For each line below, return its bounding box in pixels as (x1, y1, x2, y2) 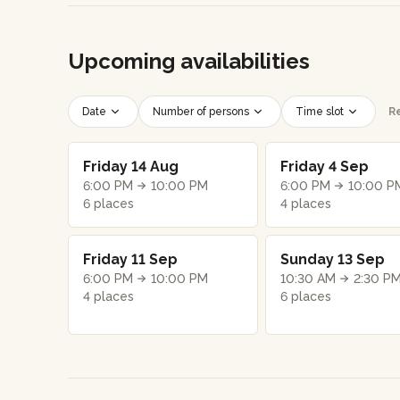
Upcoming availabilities (68, 47, 310, 74)
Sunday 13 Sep (279, 250, 385, 268)
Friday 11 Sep (83, 250, 178, 268)
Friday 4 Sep (279, 157, 369, 175)
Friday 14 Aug (83, 157, 179, 175)
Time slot (296, 104, 344, 118)
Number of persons (153, 104, 249, 118)
